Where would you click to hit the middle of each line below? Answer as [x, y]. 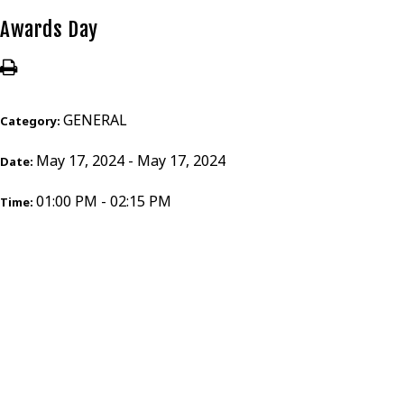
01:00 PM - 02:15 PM [104, 201]
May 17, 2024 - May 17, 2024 [131, 161]
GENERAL [95, 120]
